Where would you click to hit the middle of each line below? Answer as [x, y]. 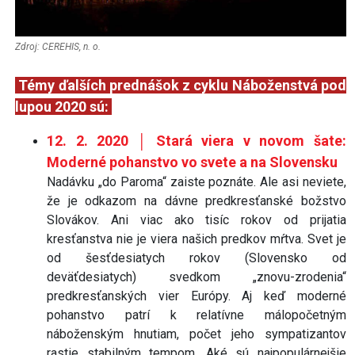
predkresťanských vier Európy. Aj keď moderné [197, 296]
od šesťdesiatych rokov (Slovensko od [197, 258]
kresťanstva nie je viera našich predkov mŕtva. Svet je [197, 239]
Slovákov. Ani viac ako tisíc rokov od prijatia [197, 219]
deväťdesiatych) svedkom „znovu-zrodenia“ [197, 277]
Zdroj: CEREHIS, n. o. [58, 46]
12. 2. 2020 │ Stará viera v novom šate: [197, 140]
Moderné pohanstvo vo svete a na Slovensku [192, 162]
